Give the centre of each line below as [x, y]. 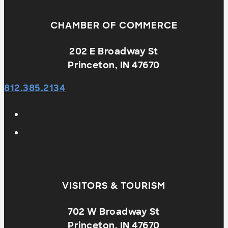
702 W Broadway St [114, 212]
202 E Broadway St [114, 51]
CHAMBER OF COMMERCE [114, 25]
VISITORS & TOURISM [114, 186]
